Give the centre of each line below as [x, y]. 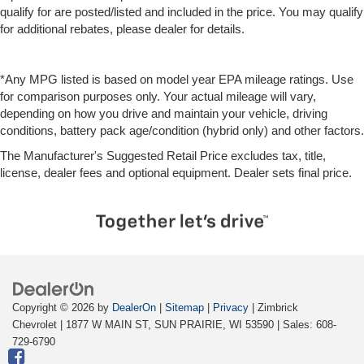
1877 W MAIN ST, [107, 325]
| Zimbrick [273, 308]
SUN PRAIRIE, [188, 325]
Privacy [231, 308]
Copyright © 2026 [55, 308]
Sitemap [184, 308]
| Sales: [295, 325]
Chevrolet [35, 325]
